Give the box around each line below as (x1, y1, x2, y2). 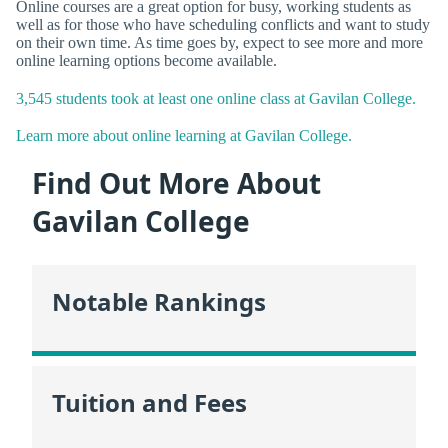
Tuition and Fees (52, 385, 247, 419)
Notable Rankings (52, 285, 266, 319)
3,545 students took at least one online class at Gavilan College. (16, 89, 416, 107)
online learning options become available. (16, 52, 277, 70)
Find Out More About (32, 163, 321, 202)
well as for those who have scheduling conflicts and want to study (16, 16, 430, 34)
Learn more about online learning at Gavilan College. (16, 126, 352, 144)
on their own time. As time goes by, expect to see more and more (16, 34, 423, 52)
